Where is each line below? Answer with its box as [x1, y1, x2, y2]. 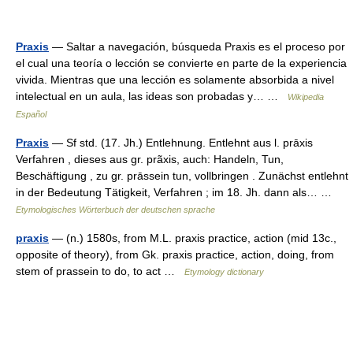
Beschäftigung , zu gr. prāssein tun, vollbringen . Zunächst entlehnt [16, 169, 348, 182]
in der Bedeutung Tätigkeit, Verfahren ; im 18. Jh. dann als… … [16, 186, 338, 199]
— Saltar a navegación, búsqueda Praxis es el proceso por [49, 40, 345, 53]
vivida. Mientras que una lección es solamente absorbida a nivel [16, 73, 334, 86]
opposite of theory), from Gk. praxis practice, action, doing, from [16, 248, 334, 261]
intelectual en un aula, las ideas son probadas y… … [16, 90, 288, 102]
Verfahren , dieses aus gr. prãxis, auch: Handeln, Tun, [16, 153, 284, 165]
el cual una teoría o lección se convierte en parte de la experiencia [16, 57, 347, 69]
